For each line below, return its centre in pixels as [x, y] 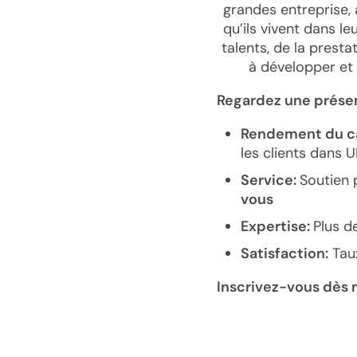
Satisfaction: [284, 253]
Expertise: [277, 226]
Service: [270, 180]
